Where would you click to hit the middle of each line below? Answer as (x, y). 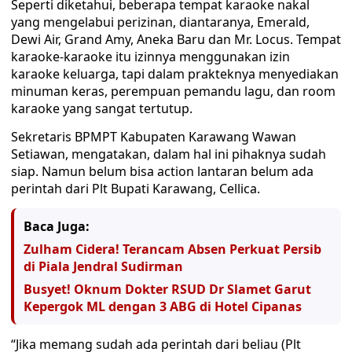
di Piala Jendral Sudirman (103, 266)
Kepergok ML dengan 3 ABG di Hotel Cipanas (163, 306)
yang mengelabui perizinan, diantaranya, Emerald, (160, 22)
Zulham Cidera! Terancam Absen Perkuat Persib (172, 249)
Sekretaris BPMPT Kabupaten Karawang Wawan (154, 137)
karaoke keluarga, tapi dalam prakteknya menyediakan (175, 74)
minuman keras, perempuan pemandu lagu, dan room (173, 91)
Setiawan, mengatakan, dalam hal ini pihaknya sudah (169, 154)
